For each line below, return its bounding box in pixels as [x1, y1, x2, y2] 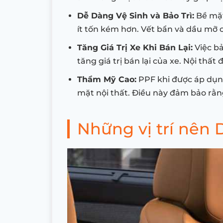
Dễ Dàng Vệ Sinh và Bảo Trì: [77, 11, 194, 21]
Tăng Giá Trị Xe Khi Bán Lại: [77, 43, 193, 53]
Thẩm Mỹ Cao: [77, 75, 136, 85]
